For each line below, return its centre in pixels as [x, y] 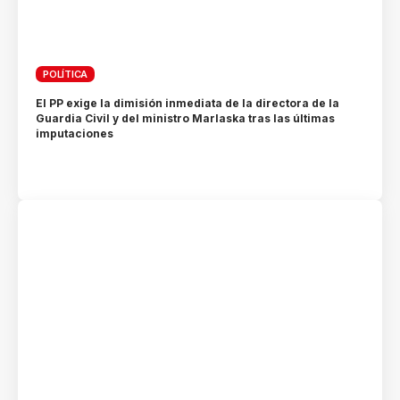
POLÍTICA [66, 74]
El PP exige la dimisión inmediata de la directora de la [188, 103]
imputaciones [75, 133]
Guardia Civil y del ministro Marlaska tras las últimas [186, 118]
